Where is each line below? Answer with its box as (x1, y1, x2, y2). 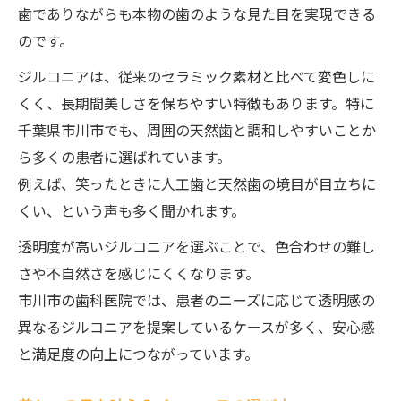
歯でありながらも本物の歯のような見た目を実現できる (18, 3, 376, 24)
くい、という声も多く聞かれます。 (18, 200, 245, 221)
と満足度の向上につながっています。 (18, 343, 259, 364)
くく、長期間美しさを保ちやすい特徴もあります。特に (18, 92, 374, 114)
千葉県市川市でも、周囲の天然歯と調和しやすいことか (18, 119, 376, 141)
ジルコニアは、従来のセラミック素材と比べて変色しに (18, 65, 375, 87)
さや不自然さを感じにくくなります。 (18, 262, 260, 284)
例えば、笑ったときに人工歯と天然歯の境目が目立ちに (18, 173, 376, 194)
